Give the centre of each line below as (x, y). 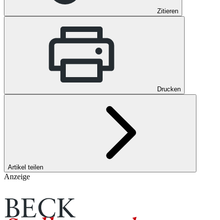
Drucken (169, 89)
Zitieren (168, 11)
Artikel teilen (27, 167)
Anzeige (17, 177)
